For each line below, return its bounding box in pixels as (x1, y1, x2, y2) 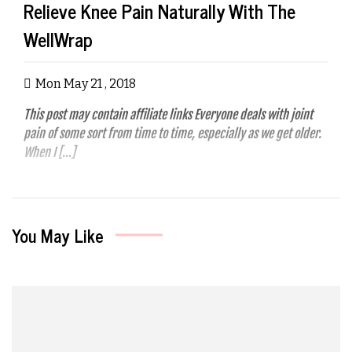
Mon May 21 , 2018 (35, 75, 136, 91)
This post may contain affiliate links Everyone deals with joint (24, 106, 313, 123)
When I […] (24, 144, 75, 160)
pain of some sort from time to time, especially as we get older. (24, 125, 321, 141)
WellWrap (24, 23, 93, 54)
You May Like (12, 220, 104, 250)
